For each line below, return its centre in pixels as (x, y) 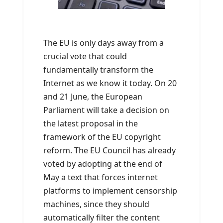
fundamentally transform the (98, 70)
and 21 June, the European (93, 97)
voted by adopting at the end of (103, 164)
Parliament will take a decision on (106, 110)
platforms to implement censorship (110, 191)
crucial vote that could (85, 56)
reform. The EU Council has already (110, 151)
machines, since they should (96, 204)
